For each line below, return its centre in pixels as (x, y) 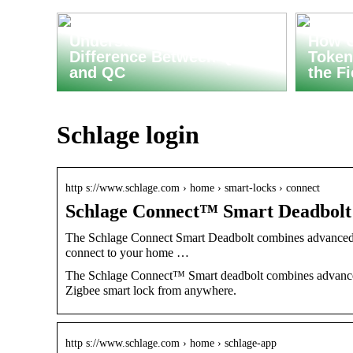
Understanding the (139, 41)
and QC (97, 72)
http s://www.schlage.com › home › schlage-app (171, 343)
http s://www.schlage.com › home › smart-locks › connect (193, 188)
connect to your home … (127, 252)
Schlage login (128, 135)
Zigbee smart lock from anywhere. (151, 290)
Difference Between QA (156, 57)
